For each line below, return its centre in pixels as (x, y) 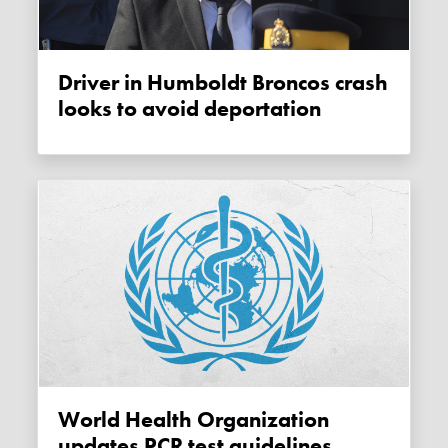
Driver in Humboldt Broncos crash (66, 82)
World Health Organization (69, 420)
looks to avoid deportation (190, 108)
